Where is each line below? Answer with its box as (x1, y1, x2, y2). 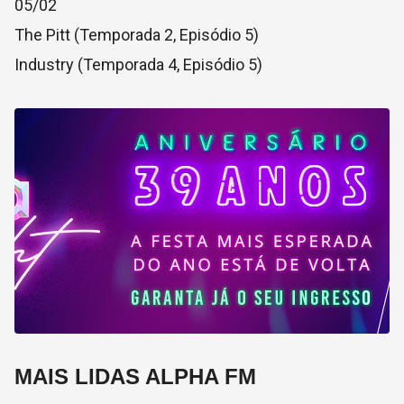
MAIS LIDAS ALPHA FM (14, 364, 256, 389)
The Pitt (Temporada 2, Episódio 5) (14, 25, 259, 44)
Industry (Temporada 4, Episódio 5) (14, 55, 262, 74)
